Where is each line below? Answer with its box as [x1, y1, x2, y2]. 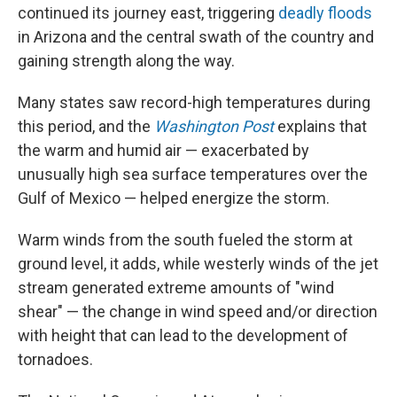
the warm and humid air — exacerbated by [18, 141, 309, 160]
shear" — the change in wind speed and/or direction [18, 302, 378, 321]
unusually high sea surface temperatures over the [18, 165, 368, 183]
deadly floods [278, 4, 372, 22]
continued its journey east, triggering [18, 4, 278, 22]
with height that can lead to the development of [18, 326, 348, 345]
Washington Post [154, 117, 274, 136]
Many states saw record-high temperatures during [18, 93, 370, 112]
